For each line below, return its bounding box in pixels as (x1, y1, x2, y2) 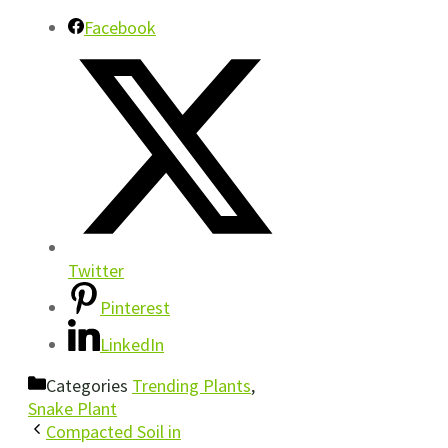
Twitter (68, 258, 124, 282)
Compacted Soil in (46, 419, 181, 443)
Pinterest (100, 295, 170, 319)
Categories (46, 373, 132, 397)
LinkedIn (100, 332, 164, 356)
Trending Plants (132, 373, 251, 397)
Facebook (84, 16, 156, 40)
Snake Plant (28, 396, 117, 420)
